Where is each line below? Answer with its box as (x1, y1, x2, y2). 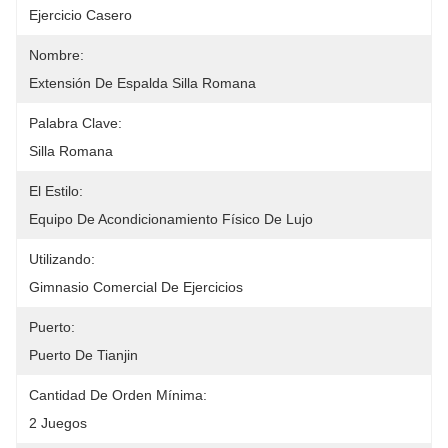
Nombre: (29, 47, 84, 63)
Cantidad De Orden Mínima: (29, 387, 207, 403)
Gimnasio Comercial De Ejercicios (29, 279, 243, 295)
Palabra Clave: (29, 115, 122, 131)
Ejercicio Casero (29, 7, 132, 23)
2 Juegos (29, 415, 87, 431)
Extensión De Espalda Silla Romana (29, 75, 256, 91)
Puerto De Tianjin (29, 347, 138, 363)
